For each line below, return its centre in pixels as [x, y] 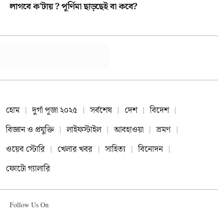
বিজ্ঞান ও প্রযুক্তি [30, 130]
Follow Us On [29, 205]
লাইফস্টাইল [84, 130]
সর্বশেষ [101, 110]
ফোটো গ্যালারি [28, 169]
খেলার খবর [75, 149]
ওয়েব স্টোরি [25, 149]
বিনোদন [151, 149]
